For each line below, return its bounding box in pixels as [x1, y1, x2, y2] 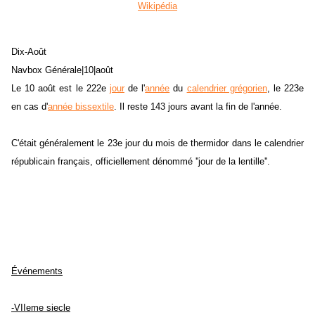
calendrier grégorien [186, 83, 267, 94]
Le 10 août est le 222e [11, 83, 110, 94]
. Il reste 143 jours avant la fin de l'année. [114, 101, 282, 112]
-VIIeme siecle [11, 302, 70, 314]
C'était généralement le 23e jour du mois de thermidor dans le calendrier [11, 138, 304, 149]
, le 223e [266, 83, 304, 94]
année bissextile [48, 101, 114, 112]
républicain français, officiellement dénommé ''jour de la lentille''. [11, 156, 270, 167]
